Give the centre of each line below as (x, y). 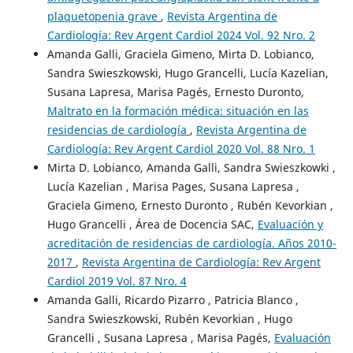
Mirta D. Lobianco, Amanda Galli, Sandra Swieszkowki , (191, 167)
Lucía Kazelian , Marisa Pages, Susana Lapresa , (173, 186)
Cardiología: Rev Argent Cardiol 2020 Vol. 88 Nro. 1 (181, 148)
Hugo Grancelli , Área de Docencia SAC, (152, 224)
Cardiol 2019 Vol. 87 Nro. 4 (117, 281)
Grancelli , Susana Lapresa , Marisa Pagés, (160, 337)
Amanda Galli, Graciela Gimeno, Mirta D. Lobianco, (180, 54)
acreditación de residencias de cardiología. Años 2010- (191, 243)
